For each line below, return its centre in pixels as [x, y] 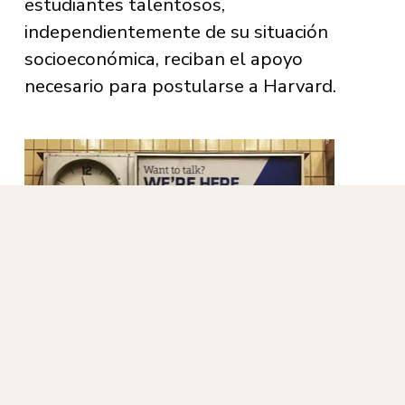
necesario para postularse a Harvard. [180, 85]
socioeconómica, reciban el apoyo [163, 58]
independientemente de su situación [176, 31]
